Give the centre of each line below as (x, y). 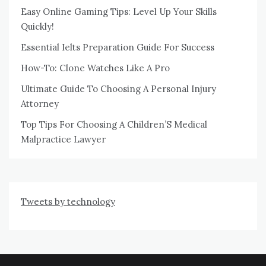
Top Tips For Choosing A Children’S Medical (114, 124)
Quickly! (37, 26)
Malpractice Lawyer (63, 139)
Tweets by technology (68, 202)
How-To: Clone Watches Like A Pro (95, 68)
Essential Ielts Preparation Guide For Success (118, 47)
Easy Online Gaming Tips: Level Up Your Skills (119, 12)
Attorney (40, 104)
